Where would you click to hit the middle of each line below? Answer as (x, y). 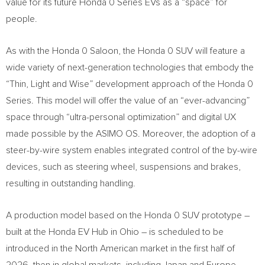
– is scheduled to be (181, 232)
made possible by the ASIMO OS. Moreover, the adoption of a (131, 134)
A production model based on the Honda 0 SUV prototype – (128, 215)
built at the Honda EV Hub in (63, 232)
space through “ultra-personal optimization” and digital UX (121, 117)
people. (22, 19)
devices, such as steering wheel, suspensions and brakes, (123, 167)
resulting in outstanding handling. (73, 183)
